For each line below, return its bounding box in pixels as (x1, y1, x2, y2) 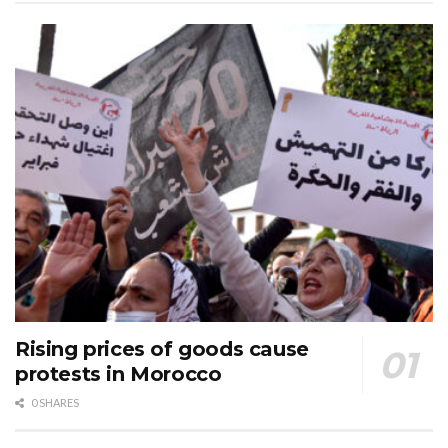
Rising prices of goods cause (15, 337, 309, 362)
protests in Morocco (15, 362, 222, 387)
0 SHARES (29, 396, 79, 410)
